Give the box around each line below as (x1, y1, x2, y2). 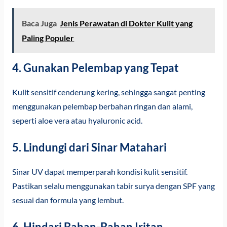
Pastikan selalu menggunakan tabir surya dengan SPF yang (12, 181, 215, 191)
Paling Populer (22, 33, 74, 43)
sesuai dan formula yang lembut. (12, 196, 124, 205)
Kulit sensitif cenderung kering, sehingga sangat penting (12, 88, 205, 97)
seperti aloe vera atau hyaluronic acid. (12, 116, 142, 126)
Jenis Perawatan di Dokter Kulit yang (60, 18, 193, 28)
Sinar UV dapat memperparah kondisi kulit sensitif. (12, 167, 187, 177)
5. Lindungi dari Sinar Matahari (12, 140, 167, 155)
